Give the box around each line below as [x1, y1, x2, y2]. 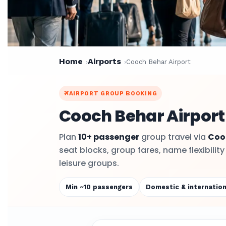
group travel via [139, 131, 208, 143]
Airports [88, 56, 121, 66]
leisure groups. [59, 157, 119, 169]
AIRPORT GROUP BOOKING [69, 90, 157, 97]
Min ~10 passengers [66, 183, 133, 191]
